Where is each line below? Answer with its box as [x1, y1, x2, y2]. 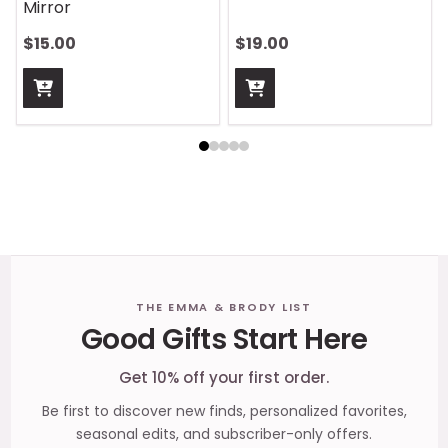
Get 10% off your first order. [119, 367, 329, 389]
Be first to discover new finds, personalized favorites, [41, 401, 407, 422]
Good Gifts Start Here [80, 320, 368, 360]
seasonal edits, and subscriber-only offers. [76, 424, 372, 445]
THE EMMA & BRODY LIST [136, 299, 312, 316]
